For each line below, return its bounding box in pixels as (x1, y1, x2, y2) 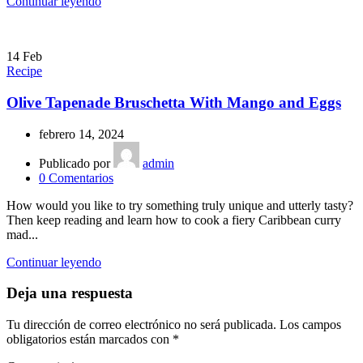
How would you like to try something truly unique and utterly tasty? (6, 198, 353, 212)
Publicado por (39, 156, 110, 170)
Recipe (6, 64, 42, 79)
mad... (6, 227, 38, 241)
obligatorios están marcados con (6, 331, 173, 346)
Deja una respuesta (6, 284, 133, 302)
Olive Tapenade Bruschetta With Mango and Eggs (6, 93, 341, 111)
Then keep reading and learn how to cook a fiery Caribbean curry (6, 212, 341, 227)
